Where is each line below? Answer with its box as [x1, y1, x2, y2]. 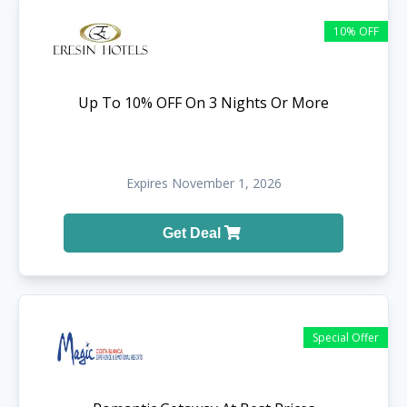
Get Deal [162, 224, 224, 241]
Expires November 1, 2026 [125, 174, 282, 192]
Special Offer [313, 329, 379, 345]
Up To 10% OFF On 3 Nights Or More [78, 92, 329, 113]
